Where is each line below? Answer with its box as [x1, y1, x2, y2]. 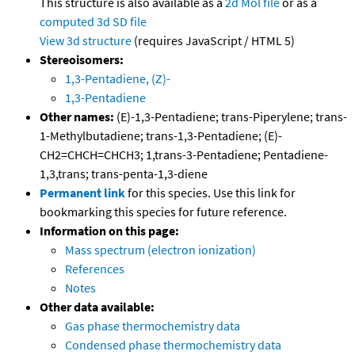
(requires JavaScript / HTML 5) [132, 32, 295, 49]
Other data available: [40, 299, 155, 315]
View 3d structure [40, 32, 132, 49]
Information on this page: [40, 223, 179, 239]
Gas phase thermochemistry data [65, 318, 240, 334]
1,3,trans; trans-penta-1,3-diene [40, 166, 208, 182]
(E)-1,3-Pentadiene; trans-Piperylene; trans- [114, 109, 347, 125]
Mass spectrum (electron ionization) [65, 242, 256, 258]
